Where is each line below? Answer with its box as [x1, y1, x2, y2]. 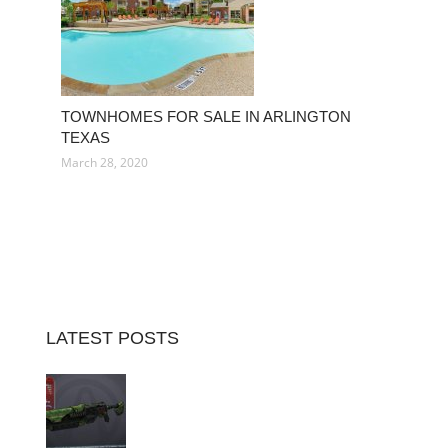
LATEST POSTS [46, 328, 179, 348]
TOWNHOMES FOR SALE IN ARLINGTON [61, 108, 351, 125]
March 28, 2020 [61, 154, 148, 171]
